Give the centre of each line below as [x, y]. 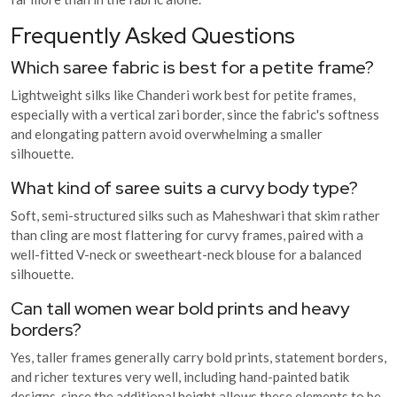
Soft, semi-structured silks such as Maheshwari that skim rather [195, 215]
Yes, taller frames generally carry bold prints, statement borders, [198, 357]
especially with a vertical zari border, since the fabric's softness [195, 114]
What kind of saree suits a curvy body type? [184, 187]
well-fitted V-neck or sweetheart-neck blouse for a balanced [186, 254]
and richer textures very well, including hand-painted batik [180, 376]
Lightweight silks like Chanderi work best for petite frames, [183, 94]
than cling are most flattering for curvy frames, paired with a [187, 234]
